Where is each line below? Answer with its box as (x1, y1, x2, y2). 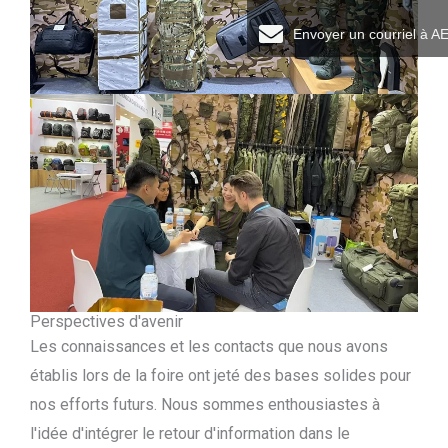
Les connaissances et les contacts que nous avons (30, 336, 388, 356)
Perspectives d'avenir (30, 311, 183, 331)
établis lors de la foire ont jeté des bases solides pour (30, 365, 411, 385)
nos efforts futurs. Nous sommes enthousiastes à (30, 394, 380, 414)
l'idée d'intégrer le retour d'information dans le (30, 423, 350, 443)
